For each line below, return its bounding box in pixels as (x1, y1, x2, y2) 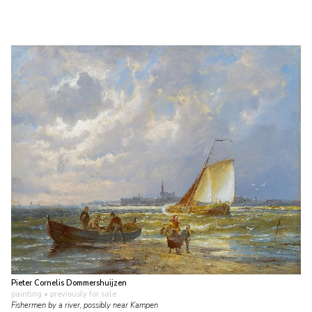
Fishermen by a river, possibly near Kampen (11, 299, 158, 311)
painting (11, 288, 42, 299)
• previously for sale (42, 288, 116, 299)
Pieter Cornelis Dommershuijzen (11, 277, 127, 288)
